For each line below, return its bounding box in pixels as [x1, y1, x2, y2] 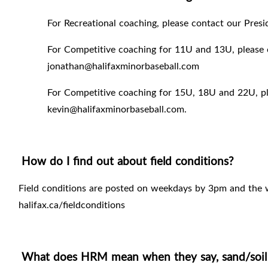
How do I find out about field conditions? [22, 153, 234, 169]
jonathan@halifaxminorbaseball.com [47, 59, 199, 73]
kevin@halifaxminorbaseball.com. [47, 102, 187, 116]
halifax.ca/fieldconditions [19, 198, 125, 212]
